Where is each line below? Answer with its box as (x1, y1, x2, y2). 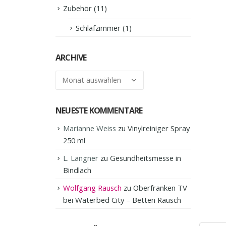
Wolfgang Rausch (63, 182, 122, 193)
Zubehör (63, 3, 92, 13)
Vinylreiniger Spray (128, 123, 190, 133)
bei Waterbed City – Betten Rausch (63, 195, 181, 205)
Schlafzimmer (76, 22, 121, 33)
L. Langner (63, 152, 98, 163)
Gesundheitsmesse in (110, 152, 181, 163)
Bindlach (63, 164, 91, 175)
